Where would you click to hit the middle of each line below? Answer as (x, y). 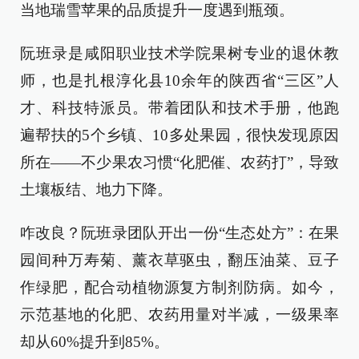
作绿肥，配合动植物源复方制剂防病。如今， (179, 288)
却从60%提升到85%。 (95, 342)
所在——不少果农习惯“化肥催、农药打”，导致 (179, 163)
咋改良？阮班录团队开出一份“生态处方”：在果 (179, 233)
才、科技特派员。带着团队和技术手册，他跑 (179, 108)
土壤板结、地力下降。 (96, 190)
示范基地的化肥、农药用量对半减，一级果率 (179, 315)
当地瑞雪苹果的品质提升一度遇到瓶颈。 (157, 10)
